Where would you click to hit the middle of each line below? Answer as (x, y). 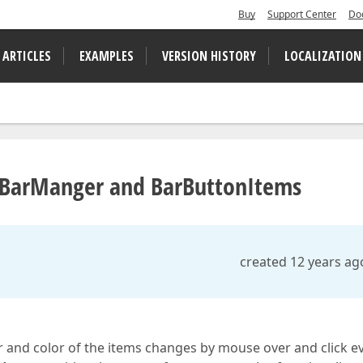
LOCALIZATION (323, 56)
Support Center (302, 14)
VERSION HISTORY (209, 56)
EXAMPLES (107, 56)
